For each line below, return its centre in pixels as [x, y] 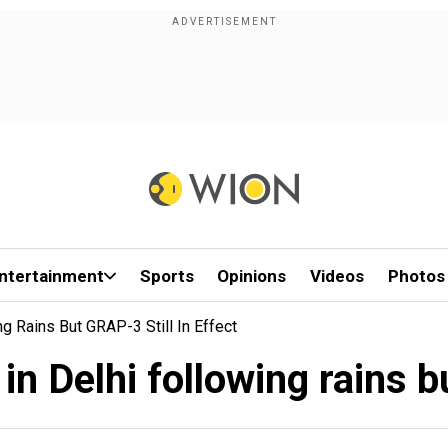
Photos [416, 276]
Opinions [252, 276]
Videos [337, 276]
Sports [166, 276]
